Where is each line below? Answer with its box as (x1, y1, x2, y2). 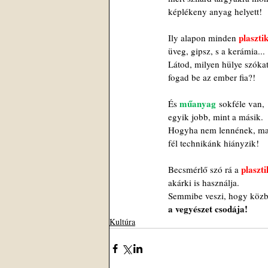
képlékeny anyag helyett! (168, 5, 262, 18)
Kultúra (109, 216, 135, 228)
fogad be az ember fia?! (168, 71, 255, 84)
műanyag (179, 97, 216, 111)
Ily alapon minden (168, 32, 239, 44)
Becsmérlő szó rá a (168, 163, 241, 176)
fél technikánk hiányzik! (168, 137, 259, 150)
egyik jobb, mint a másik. (168, 111, 263, 123)
